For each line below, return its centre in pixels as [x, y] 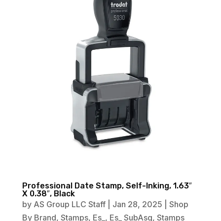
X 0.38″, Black [48, 194]
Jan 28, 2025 [137, 204]
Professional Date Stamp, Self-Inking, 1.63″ [107, 186]
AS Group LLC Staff [69, 204]
